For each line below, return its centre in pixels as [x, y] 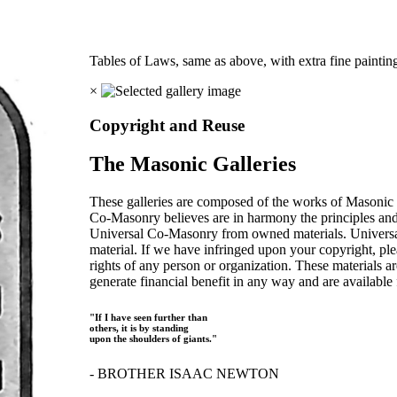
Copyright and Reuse [167, 125]
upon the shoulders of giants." [154, 339]
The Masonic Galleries [193, 164]
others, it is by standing [140, 328]
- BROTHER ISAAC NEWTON [185, 374]
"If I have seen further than [149, 318]
